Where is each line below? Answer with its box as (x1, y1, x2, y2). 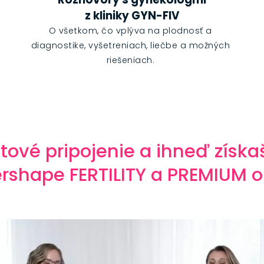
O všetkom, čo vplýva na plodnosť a (48, 25, 212, 37)
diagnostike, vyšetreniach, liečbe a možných (31, 39, 230, 52)
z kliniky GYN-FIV (84, 8, 179, 24)
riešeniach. (106, 54, 155, 67)
